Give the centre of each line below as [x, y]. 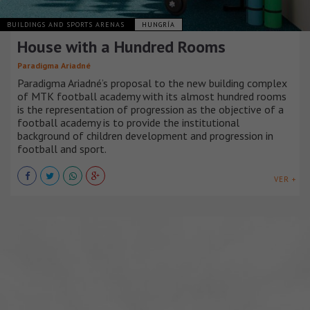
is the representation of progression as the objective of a [151, 109]
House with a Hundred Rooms [121, 46]
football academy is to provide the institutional [128, 122]
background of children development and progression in [145, 135]
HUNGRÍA [158, 24]
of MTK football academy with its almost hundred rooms [152, 96]
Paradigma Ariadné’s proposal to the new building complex [152, 83]
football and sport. [62, 148]
